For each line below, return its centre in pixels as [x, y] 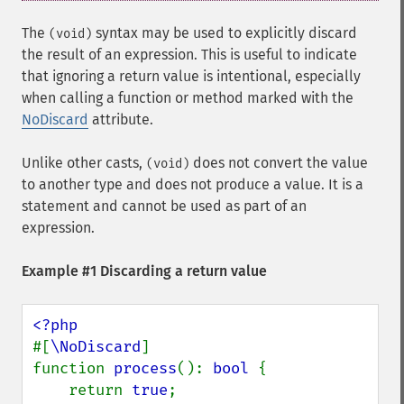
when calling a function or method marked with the [188, 98]
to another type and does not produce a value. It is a [193, 184]
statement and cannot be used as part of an [164, 206]
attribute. [121, 119]
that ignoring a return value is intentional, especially [191, 76]
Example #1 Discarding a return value [144, 271]
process [145, 368]
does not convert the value [279, 163]
